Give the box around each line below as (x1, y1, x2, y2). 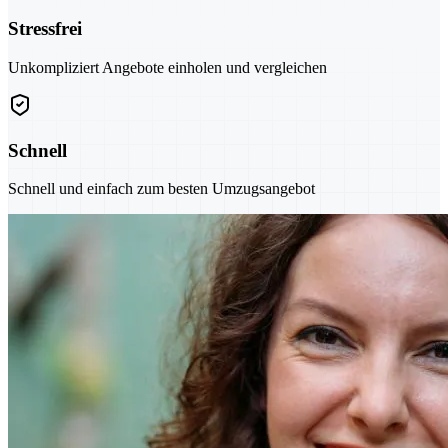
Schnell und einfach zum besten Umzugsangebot (8, 180, 315, 198)
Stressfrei (8, 18, 82, 40)
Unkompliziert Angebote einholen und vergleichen (8, 58, 327, 76)
